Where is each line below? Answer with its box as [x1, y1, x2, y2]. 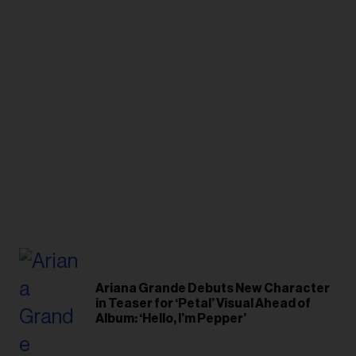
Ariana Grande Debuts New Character [95, 281, 330, 295]
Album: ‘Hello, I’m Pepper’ [95, 311, 246, 325]
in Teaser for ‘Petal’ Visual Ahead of [95, 296, 311, 310]
